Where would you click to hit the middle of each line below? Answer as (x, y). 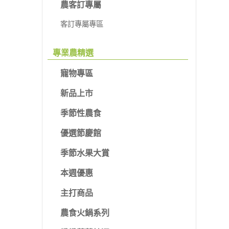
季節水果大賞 (85, 153)
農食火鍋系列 (85, 213)
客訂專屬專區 (82, 24)
